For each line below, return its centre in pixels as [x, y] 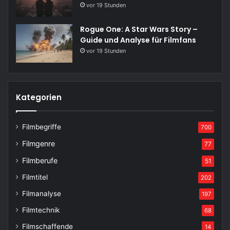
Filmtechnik [41, 210]
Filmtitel [35, 177]
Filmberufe [40, 160]
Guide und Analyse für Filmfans [138, 40]
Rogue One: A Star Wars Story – [139, 29]
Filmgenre [39, 143]
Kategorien [39, 97]
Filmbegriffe [42, 127]
